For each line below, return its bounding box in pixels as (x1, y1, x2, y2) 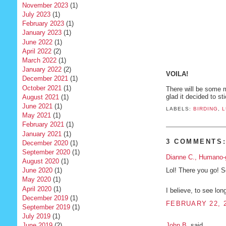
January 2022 (22, 66, 62, 74)
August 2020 (22, 157, 59, 165)
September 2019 (22, 203, 70, 211)
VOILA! (165, 70, 188, 78)
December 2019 (22, 194, 68, 202)
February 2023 (22, 20, 64, 28)
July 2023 (22, 11, 50, 19)
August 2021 (22, 93, 59, 101)
